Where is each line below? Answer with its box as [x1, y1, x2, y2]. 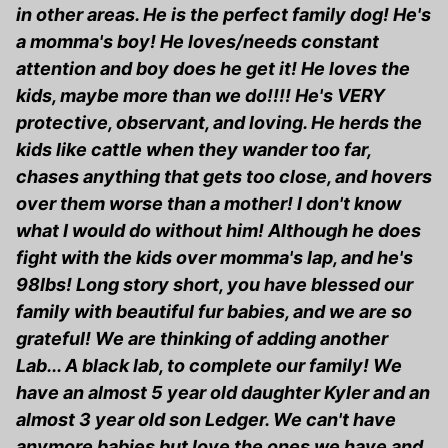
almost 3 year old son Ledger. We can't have [16, 409, 396, 431]
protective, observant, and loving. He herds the [16, 112, 422, 134]
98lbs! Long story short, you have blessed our [16, 274, 413, 296]
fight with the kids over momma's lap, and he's [16, 247, 413, 269]
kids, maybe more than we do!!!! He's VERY [16, 85, 385, 107]
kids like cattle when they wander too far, [16, 139, 371, 161]
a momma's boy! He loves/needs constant [16, 31, 379, 53]
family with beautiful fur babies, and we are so [16, 301, 412, 323]
